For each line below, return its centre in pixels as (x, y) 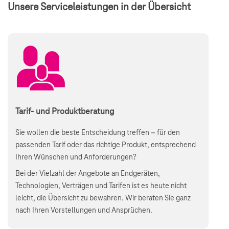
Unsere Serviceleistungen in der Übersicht (99, 7)
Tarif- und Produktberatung (65, 111)
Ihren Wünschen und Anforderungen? (76, 157)
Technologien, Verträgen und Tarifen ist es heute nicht (101, 186)
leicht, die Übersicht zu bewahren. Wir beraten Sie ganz (103, 198)
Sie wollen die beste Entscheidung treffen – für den (98, 133)
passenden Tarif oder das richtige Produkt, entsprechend (106, 145)
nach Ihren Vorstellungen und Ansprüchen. (84, 211)
